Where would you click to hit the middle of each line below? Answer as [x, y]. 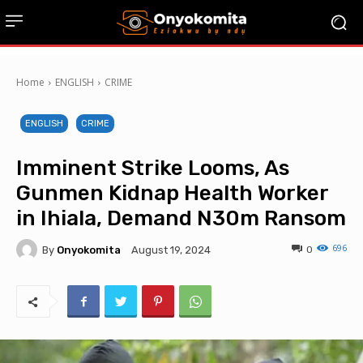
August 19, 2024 [171, 250]
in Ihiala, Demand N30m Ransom [181, 218]
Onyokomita [89, 250]
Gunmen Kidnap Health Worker [172, 193]
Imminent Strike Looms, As [153, 168]
